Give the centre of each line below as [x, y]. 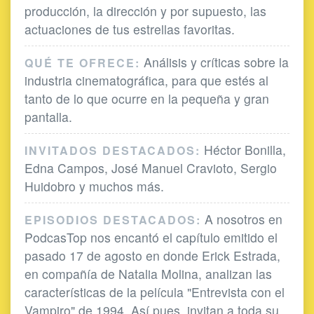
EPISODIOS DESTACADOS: [113, 219]
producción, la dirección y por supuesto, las [145, 11]
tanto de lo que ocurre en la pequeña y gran [147, 98]
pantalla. [48, 116]
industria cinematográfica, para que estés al [146, 80]
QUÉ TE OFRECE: [82, 62]
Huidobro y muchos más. [94, 186]
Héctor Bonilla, [243, 149]
